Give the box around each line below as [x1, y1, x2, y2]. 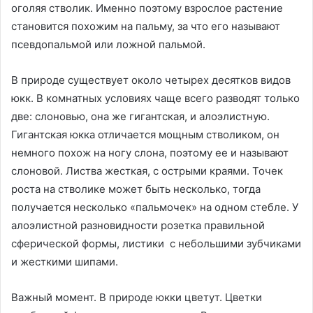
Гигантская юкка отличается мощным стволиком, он [11, 128, 279, 142]
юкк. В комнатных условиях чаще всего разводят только [11, 92, 300, 105]
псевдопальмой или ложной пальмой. [11, 38, 205, 52]
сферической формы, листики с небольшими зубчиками [11, 237, 301, 251]
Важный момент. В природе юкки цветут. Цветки [11, 291, 262, 305]
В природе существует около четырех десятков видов [11, 73, 291, 87]
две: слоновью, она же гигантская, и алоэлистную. [11, 110, 270, 124]
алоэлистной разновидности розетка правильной [11, 219, 265, 233]
